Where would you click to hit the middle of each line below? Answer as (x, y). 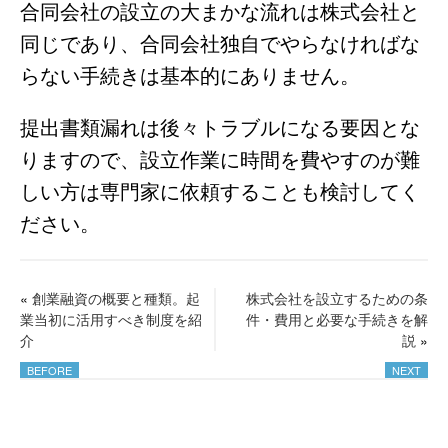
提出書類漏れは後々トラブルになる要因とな (220, 127)
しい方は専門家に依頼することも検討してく (220, 191)
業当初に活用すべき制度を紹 (111, 319)
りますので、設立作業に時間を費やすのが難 (220, 159)
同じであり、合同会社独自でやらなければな (220, 43)
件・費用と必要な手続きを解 (337, 319)
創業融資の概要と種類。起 (116, 298)
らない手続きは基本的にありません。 (190, 75)
